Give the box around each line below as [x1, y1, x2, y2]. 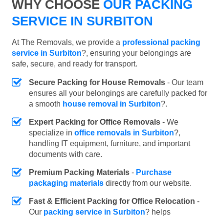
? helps [145, 207, 171, 216]
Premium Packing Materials [29, 168, 130, 176]
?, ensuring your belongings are [82, 48, 191, 57]
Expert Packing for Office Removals [29, 117, 160, 126]
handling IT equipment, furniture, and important [29, 139, 190, 148]
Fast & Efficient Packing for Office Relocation [29, 197, 195, 205]
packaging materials [29, 178, 104, 187]
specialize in [29, 128, 74, 137]
